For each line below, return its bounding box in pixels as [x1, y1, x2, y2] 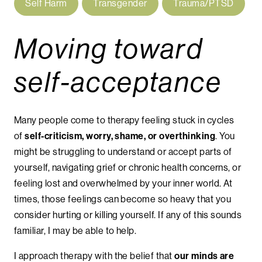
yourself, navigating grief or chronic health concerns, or [14, 161, 242, 173]
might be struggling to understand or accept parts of [14, 145, 232, 157]
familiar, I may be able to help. [14, 224, 137, 236]
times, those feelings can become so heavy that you [14, 192, 232, 205]
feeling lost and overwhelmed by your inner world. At [14, 177, 233, 189]
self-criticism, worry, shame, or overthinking [22, 129, 216, 142]
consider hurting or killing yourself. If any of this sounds [14, 208, 242, 220]
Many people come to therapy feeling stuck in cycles [14, 113, 235, 126]
